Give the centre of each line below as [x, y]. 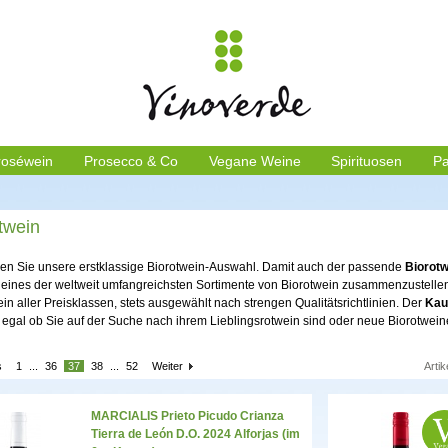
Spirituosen [367, 160]
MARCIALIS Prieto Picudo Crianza [187, 416]
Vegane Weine [254, 160]
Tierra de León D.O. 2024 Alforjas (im [195, 434]
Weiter [167, 366]
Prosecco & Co [130, 160]
